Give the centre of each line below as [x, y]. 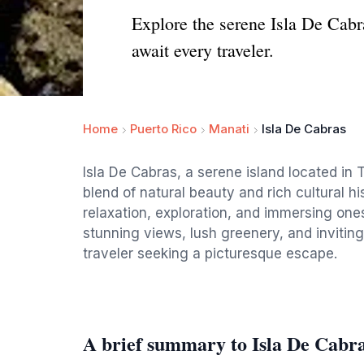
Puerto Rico [163, 129]
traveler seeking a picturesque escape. [210, 253]
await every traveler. [203, 50]
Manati [229, 129]
